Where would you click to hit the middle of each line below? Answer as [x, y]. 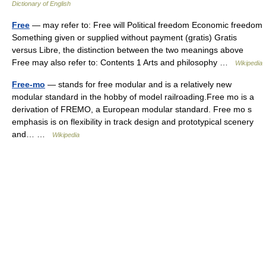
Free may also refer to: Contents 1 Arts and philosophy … [123, 62]
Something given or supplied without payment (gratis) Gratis [124, 37]
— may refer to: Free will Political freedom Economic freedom [146, 25]
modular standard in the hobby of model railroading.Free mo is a [133, 97]
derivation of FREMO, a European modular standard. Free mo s [132, 109]
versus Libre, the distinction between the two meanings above [128, 50]
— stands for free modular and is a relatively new [138, 84]
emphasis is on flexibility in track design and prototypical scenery [133, 122]
